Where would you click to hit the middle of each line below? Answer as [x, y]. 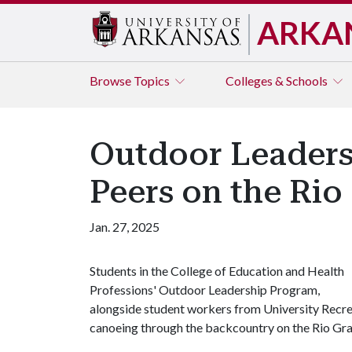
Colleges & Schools [278, 81]
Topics [153, 81]
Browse [112, 81]
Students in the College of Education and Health [217, 271]
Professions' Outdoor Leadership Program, [205, 290]
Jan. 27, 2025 [125, 227]
